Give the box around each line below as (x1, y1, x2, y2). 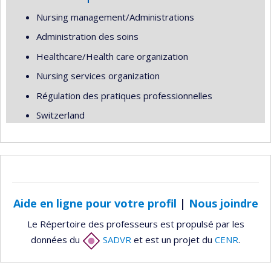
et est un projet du (131, 233, 215, 246)
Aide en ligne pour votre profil (13, 195, 177, 211)
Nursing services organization (36, 70, 160, 82)
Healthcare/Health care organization (36, 50, 188, 62)
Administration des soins (36, 30, 139, 43)
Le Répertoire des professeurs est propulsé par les (27, 218, 244, 230)
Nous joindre (188, 195, 258, 211)
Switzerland (36, 109, 85, 122)
